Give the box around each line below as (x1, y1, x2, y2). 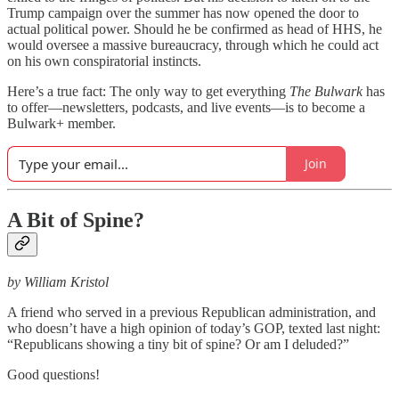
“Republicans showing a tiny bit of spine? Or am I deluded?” (7, 336, 349, 352)
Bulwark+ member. (7, 115, 116, 131)
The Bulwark (289, 83, 362, 99)
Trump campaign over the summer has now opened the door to (7, 4, 359, 20)
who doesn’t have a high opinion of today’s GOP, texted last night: (7, 320, 380, 336)
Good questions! (7, 366, 100, 382)
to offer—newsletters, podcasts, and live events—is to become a (7, 99, 365, 115)
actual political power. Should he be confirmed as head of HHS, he (7, 20, 382, 37)
